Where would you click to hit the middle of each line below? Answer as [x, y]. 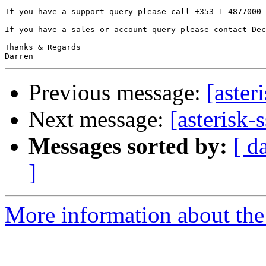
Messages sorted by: [128, 146]
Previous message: [118, 93]
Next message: [99, 119]
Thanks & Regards [43, 47]
